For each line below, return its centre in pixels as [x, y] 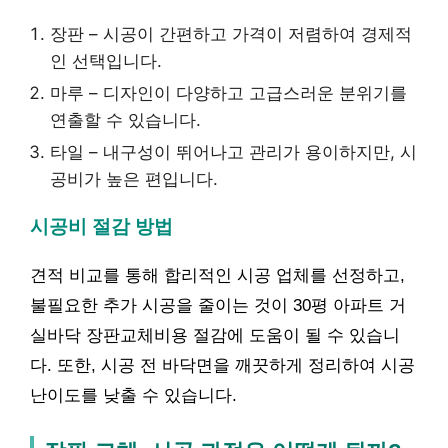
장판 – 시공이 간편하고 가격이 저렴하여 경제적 [231, 33]
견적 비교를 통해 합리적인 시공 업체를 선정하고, [217, 275]
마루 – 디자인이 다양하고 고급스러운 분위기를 [228, 92]
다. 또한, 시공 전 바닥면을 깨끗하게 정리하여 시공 [222, 365]
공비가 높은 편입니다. [134, 178]
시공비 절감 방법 [101, 226]
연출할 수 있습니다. [125, 119]
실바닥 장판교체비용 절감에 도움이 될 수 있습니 [215, 335]
